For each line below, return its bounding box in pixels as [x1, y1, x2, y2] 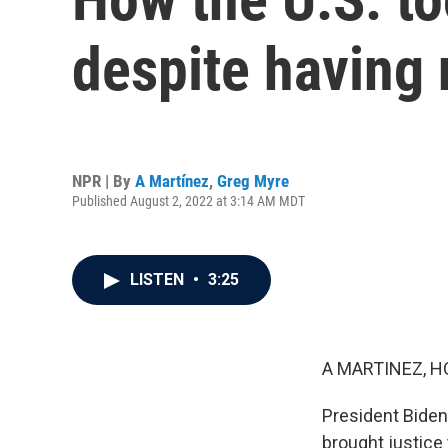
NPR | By [72, 170, 135, 191]
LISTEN [130, 270, 188, 289]
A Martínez [135, 170, 209, 191]
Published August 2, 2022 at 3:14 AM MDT [72, 192, 305, 209]
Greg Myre [217, 170, 289, 191]
